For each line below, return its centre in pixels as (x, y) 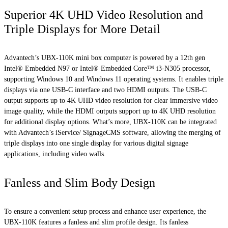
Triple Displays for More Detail (82, 29)
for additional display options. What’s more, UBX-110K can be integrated (110, 122)
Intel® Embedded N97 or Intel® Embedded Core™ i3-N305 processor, (107, 68)
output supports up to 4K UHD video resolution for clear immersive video (111, 100)
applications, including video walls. (55, 154)
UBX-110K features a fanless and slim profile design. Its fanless (96, 222)
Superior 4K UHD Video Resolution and (104, 15)
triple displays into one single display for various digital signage (96, 143)
